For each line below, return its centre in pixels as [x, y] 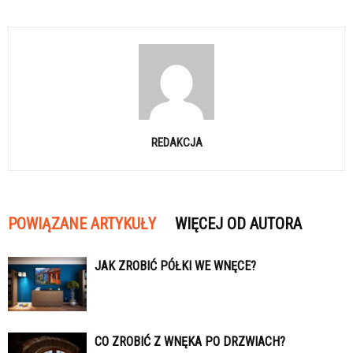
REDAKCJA [176, 143]
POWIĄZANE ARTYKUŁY [82, 224]
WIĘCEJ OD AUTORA [238, 224]
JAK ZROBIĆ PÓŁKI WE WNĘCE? [175, 266]
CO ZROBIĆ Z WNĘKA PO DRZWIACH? [190, 342]
